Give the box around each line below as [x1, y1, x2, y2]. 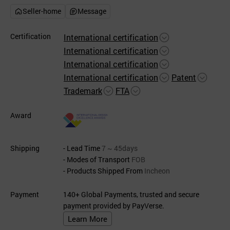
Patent [171, 72, 196, 83]
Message [78, 6, 106, 16]
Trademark [64, 85, 102, 96]
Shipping [10, 143, 40, 153]
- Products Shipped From [63, 166, 143, 176]
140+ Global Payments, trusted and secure [63, 189, 199, 199]
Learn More [68, 214, 107, 224]
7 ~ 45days [100, 143, 138, 153]
